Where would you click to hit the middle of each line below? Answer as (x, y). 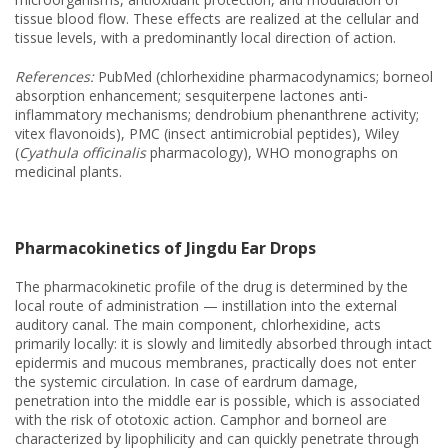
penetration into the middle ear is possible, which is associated (217, 400)
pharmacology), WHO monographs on (272, 152)
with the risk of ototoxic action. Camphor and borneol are (201, 419)
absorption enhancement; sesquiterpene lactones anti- (191, 95)
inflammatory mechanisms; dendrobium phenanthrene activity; (217, 114)
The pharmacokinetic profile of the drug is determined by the (211, 286)
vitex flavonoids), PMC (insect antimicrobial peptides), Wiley (207, 133)
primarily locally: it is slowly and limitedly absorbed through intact (223, 343)
